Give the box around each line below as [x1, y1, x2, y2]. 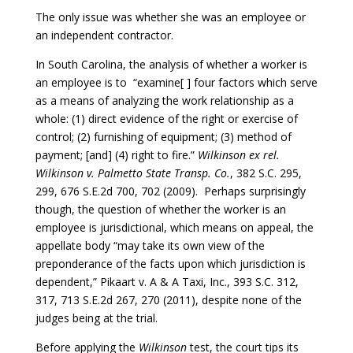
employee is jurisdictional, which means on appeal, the [35, 219, 314, 235]
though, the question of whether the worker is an [35, 201, 286, 217]
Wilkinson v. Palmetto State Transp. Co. [35, 165, 230, 180]
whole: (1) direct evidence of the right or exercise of [35, 110, 298, 126]
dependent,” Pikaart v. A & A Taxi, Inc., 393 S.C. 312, [35, 273, 299, 289]
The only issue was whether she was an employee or [35, 9, 306, 24]
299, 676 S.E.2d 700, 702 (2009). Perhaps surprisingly [35, 183, 306, 199]
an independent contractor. [35, 27, 173, 43]
